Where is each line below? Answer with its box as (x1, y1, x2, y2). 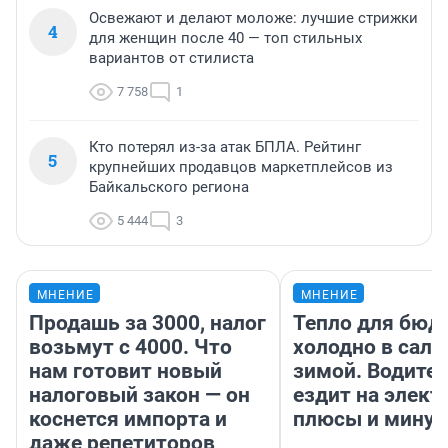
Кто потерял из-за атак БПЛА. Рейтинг (89, 137, 361, 156)
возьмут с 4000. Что (29, 334, 232, 359)
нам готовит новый (29, 358, 222, 383)
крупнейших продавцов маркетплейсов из (89, 157, 393, 176)
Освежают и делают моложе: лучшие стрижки (89, 8, 418, 27)
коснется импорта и (29, 406, 227, 431)
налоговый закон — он (29, 382, 250, 407)
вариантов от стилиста (89, 48, 254, 67)
